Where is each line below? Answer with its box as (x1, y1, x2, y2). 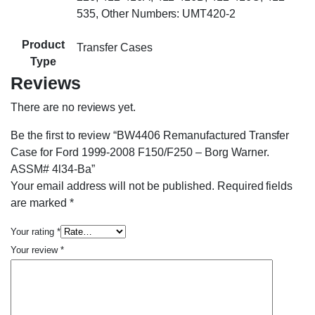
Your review (11, 245, 60, 256)
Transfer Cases (77, 41, 153, 54)
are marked (11, 197, 70, 210)
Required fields (217, 180, 293, 193)
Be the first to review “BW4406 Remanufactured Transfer (11, 129, 290, 142)
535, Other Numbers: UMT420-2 (77, 8, 236, 20)
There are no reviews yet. (11, 101, 136, 114)
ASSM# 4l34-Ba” (11, 163, 95, 176)
